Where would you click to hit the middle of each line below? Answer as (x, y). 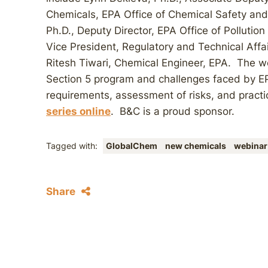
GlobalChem (133, 146)
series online (78, 111)
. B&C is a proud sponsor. (173, 111)
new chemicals (197, 146)
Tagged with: (73, 146)
